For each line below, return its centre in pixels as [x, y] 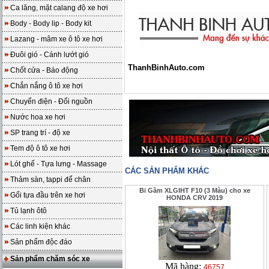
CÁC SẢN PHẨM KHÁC [167, 171]
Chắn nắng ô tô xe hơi [47, 86]
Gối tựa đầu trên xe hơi [48, 195]
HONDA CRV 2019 [195, 198]
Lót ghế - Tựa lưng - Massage [59, 164]
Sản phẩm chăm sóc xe [50, 259]
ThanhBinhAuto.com [166, 68]
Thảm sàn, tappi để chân [50, 180]
